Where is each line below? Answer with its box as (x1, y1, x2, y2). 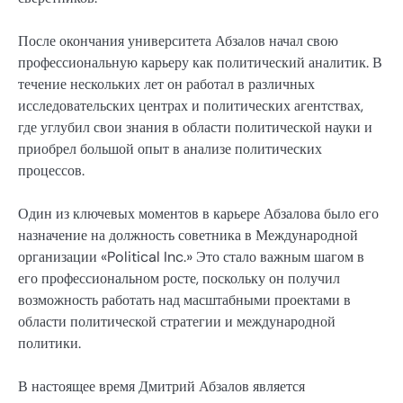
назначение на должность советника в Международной (18, 225, 358, 245)
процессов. (18, 160, 85, 180)
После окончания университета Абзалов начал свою (18, 31, 338, 50)
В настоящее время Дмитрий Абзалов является (18, 376, 305, 396)
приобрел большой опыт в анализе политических (18, 139, 322, 158)
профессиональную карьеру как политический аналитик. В (18, 52, 382, 72)
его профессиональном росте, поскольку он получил (18, 268, 340, 288)
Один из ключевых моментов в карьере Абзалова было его (18, 203, 379, 223)
